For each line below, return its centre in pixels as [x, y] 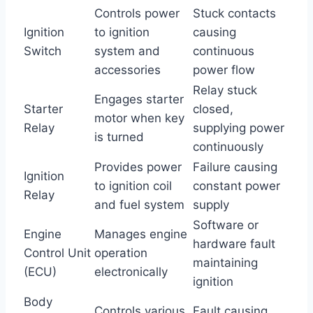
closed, [213, 109]
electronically [131, 271]
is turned [119, 137]
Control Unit [57, 253]
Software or [226, 225]
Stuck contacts [234, 13]
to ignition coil [133, 185]
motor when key [139, 118]
